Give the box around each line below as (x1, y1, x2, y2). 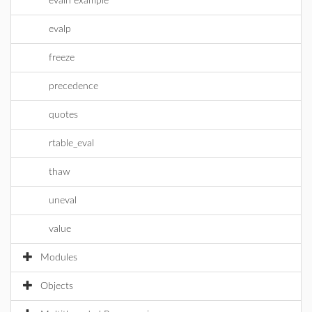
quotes (49, 110, 78, 120)
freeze (49, 53, 75, 63)
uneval (49, 196, 77, 205)
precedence (49, 81, 98, 91)
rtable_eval (49, 139, 94, 148)
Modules (40, 253, 77, 263)
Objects (40, 281, 73, 291)
